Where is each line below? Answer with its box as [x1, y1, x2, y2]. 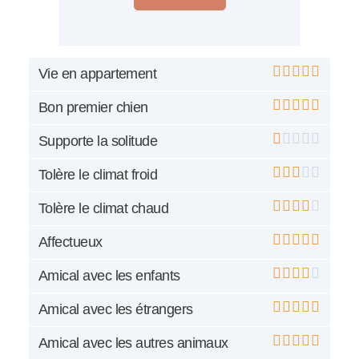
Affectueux [38, 234, 103, 251]
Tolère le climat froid [38, 167, 158, 184]
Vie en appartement [38, 66, 157, 83]
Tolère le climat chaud [38, 200, 169, 217]
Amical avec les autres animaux [38, 335, 228, 352]
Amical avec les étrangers [38, 301, 193, 318]
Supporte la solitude [38, 133, 158, 150]
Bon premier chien [38, 99, 148, 116]
